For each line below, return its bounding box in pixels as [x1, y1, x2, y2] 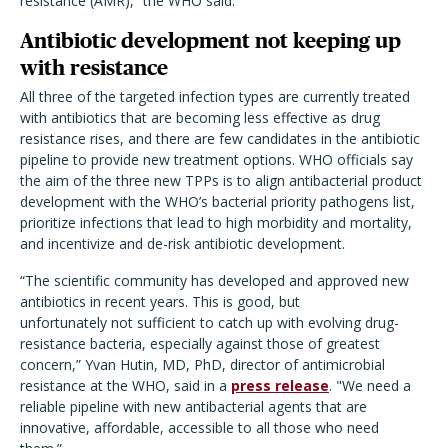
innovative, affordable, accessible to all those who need [20, 418, 379, 437]
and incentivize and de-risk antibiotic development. [20, 234, 345, 253]
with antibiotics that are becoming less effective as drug [20, 108, 380, 127]
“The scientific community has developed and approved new [20, 271, 409, 290]
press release [231, 376, 329, 395]
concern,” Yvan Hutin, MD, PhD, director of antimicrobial [20, 355, 385, 374]
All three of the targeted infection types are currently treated [20, 87, 410, 106]
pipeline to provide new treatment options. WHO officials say [20, 150, 413, 169]
